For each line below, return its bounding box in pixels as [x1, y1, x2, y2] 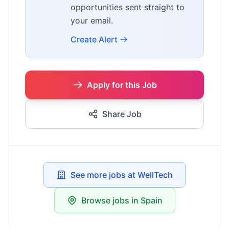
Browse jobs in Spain [81, 195, 163, 205]
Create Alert [71, 34, 118, 44]
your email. [71, 15, 113, 26]
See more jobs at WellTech [71, 170, 173, 180]
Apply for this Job [86, 80, 157, 90]
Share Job [102, 109, 142, 119]
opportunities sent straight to [71, 2, 185, 12]
